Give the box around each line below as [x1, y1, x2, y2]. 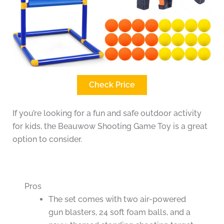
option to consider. [12, 134, 82, 144]
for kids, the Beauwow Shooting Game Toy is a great [12, 121, 207, 131]
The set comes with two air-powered [48, 194, 186, 204]
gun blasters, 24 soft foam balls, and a [48, 207, 190, 217]
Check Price [89, 80, 135, 90]
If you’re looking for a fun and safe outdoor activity [12, 108, 201, 118]
